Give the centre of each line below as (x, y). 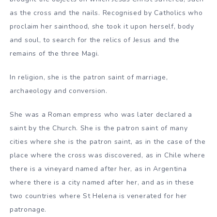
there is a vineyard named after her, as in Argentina (98, 169)
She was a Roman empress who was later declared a (101, 114)
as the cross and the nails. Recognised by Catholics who (106, 13)
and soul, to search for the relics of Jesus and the (95, 40)
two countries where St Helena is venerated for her (99, 196)
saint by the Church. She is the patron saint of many (99, 128)
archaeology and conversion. (59, 91)
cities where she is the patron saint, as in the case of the (108, 141)
